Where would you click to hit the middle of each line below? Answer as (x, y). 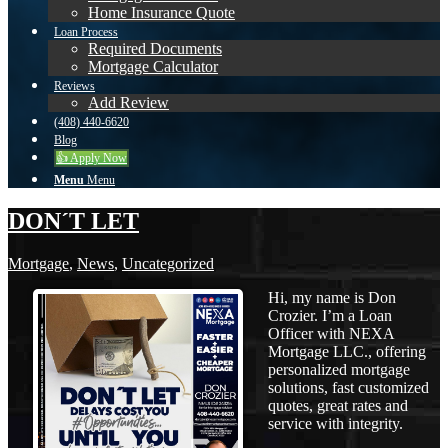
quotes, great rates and (338, 405)
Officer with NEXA (331, 333)
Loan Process (86, 32)
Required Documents (155, 48)
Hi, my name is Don (332, 297)
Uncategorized (168, 263)
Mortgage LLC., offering (347, 351)
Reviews (74, 86)
